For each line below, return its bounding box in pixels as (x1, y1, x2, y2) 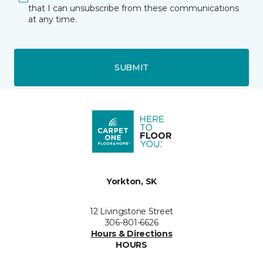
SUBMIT (114, 62, 149, 73)
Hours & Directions (90, 228, 173, 240)
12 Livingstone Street (89, 206, 174, 217)
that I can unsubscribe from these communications (28, 3, 239, 14)
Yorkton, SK (106, 176, 157, 187)
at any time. (28, 14, 77, 25)
